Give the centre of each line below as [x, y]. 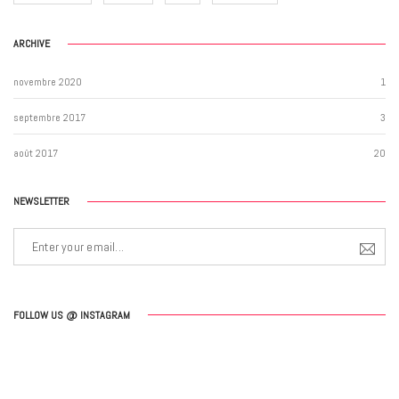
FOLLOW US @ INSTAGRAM [72, 315]
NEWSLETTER [41, 201]
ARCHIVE [32, 44]
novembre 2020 [48, 82]
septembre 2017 [49, 118]
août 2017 [36, 154]
